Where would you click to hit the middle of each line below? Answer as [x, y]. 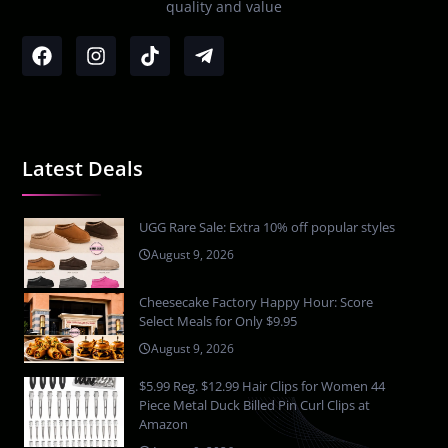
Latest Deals [83, 168]
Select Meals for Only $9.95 [218, 320]
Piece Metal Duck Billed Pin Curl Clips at [255, 404]
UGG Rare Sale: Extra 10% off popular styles [267, 226]
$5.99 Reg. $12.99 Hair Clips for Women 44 [262, 385]
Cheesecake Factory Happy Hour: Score [256, 301]
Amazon [164, 423]
